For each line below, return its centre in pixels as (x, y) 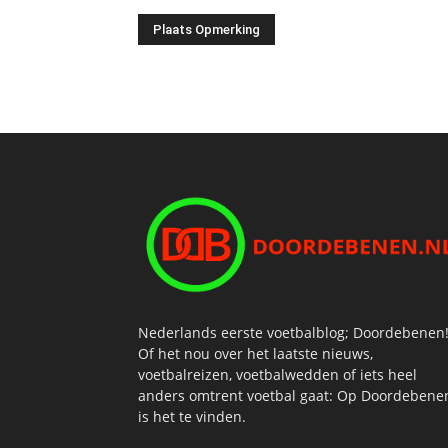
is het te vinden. (192, 417)
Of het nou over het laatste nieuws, (255, 354)
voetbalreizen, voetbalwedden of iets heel (277, 375)
